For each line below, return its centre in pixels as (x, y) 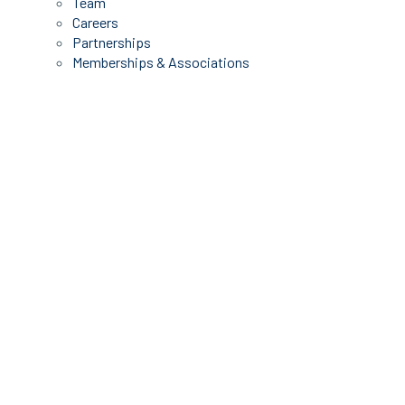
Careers (95, 22)
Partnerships (112, 42)
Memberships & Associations (161, 62)
